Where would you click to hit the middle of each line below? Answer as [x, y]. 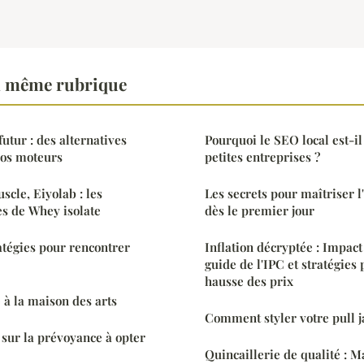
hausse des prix [249, 281]
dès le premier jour [260, 210]
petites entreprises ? [262, 156]
